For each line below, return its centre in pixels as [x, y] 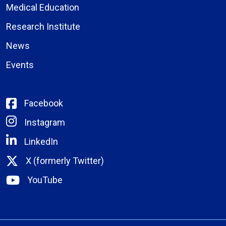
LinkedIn [41, 141]
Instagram [45, 122]
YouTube [45, 180]
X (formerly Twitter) [65, 160]
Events [20, 65]
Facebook [44, 103]
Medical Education [43, 7]
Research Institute [43, 26]
